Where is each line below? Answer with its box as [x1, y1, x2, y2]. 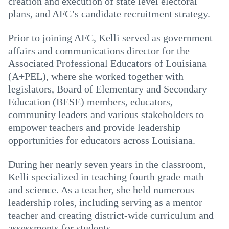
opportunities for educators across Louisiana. [8, 134, 195, 146]
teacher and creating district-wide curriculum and [8, 210, 214, 221]
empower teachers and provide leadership [8, 122, 180, 133]
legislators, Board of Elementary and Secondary [8, 83, 207, 95]
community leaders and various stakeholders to [8, 109, 204, 120]
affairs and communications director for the [8, 45, 190, 56]
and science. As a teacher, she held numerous [8, 184, 194, 195]
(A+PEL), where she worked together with [8, 71, 184, 82]
